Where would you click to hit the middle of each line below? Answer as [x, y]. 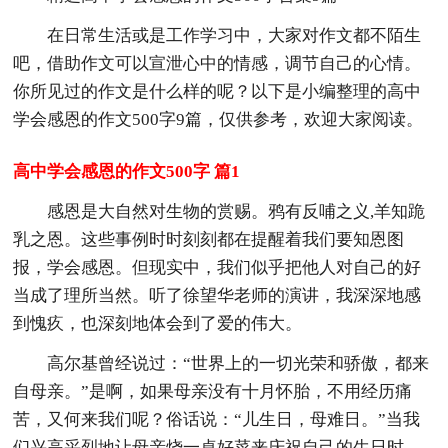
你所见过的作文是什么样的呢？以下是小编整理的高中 [217, 91]
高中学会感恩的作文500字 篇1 [127, 171]
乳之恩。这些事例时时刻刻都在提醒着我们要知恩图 [209, 239]
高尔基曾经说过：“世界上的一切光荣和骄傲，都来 [238, 363]
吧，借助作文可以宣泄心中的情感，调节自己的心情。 [217, 63]
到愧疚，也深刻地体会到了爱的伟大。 [158, 323]
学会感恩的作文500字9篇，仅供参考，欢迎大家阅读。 [218, 119]
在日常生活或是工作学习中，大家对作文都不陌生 [234, 35]
